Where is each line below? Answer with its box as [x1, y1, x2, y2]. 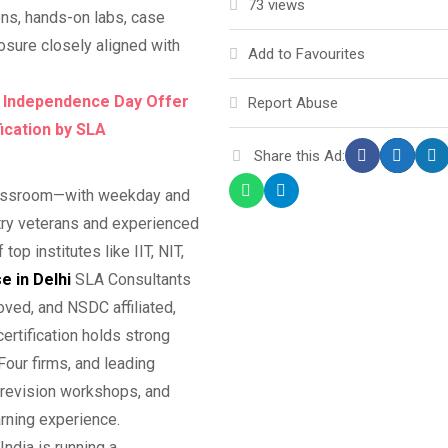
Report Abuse [247, 94, 338, 112]
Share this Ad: [253, 146, 345, 165]
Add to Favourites [247, 45, 365, 63]
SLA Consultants [71, 270, 191, 289]
